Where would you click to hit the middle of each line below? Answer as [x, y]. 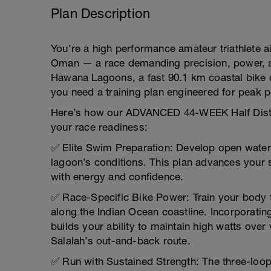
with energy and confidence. [117, 177]
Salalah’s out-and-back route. [121, 241]
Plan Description [101, 13]
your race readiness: [99, 127]
